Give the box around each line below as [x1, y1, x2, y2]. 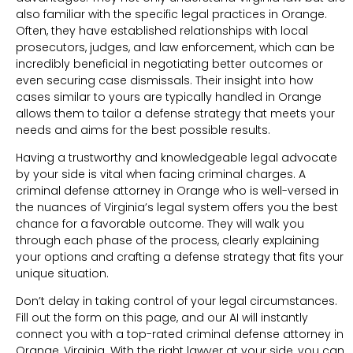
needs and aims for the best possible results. [16, 121, 270, 138]
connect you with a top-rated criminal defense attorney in [16, 325, 344, 342]
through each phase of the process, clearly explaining [16, 232, 319, 248]
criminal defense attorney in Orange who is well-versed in [16, 182, 339, 199]
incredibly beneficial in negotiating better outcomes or [16, 55, 323, 72]
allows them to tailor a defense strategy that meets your [16, 105, 335, 121]
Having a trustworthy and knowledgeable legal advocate [16, 149, 337, 165]
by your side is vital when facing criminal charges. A [16, 165, 306, 182]
